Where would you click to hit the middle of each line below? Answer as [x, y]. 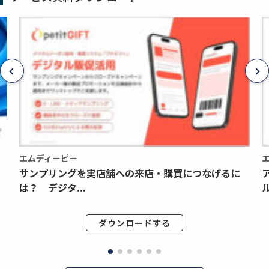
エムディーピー [48, 158]
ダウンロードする [134, 223]
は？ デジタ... [53, 188]
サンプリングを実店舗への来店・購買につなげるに [130, 173]
